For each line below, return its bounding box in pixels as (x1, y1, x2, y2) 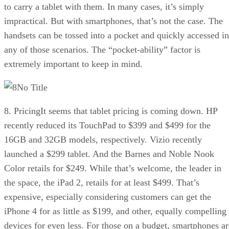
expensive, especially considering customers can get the (4, 191, 211, 202)
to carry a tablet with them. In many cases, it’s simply (4, 1, 204, 12)
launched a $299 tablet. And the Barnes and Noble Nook (4, 148, 214, 159)
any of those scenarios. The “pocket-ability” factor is (4, 44, 200, 55)
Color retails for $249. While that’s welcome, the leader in (4, 163, 221, 173)
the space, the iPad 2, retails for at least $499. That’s (4, 177, 199, 188)
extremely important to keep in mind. (4, 58, 143, 69)
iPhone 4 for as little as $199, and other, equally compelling (4, 205, 226, 216)
